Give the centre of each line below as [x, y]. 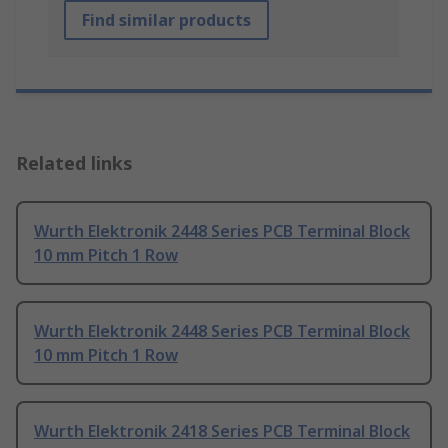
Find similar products [166, 20]
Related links [74, 163]
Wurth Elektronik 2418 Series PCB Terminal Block [222, 431]
